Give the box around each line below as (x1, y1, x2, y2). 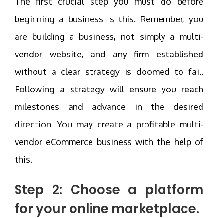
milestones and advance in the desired (15, 101, 203, 112)
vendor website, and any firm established (15, 48, 203, 59)
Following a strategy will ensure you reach (15, 83, 203, 94)
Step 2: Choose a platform (15, 181, 203, 199)
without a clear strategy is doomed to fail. (15, 66, 203, 77)
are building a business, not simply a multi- (15, 31, 203, 42)
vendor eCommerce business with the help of (15, 136, 203, 147)
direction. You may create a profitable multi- (15, 118, 203, 129)
